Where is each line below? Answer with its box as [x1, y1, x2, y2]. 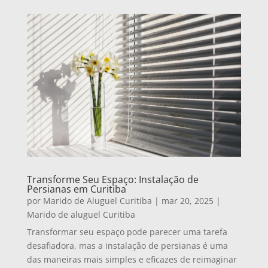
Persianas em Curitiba [26, 182, 126, 196]
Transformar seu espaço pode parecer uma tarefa [26, 226, 227, 237]
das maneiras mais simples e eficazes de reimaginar [26, 253, 237, 265]
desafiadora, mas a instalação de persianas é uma [26, 239, 228, 251]
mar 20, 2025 [161, 194, 214, 206]
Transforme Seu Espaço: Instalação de [26, 172, 199, 186]
